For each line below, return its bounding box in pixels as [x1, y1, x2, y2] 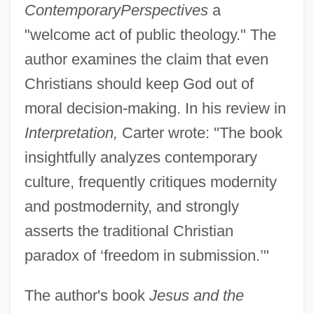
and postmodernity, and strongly [24, 198, 239, 216]
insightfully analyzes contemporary [24, 149, 257, 167]
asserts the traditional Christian [24, 222, 233, 240]
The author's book [24, 287, 149, 305]
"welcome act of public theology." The [24, 26, 276, 44]
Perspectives [120, 1, 208, 20]
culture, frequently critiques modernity [24, 173, 277, 191]
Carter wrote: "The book [117, 124, 282, 142]
